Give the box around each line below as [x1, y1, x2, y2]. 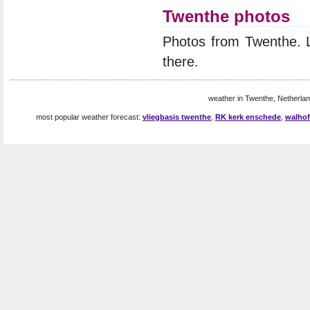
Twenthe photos [163, 7, 290, 26]
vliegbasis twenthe [143, 112, 211, 121]
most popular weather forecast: [36, 112, 143, 121]
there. [163, 53, 199, 69]
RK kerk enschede [215, 112, 281, 121]
